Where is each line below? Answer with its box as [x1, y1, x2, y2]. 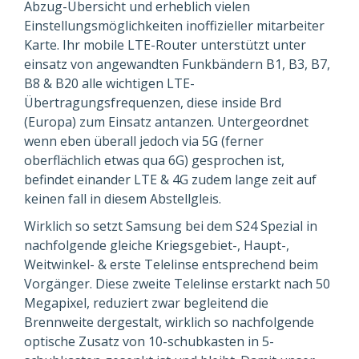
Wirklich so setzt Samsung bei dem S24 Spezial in [24, 216, 317, 235]
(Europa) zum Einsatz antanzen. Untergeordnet [24, 112, 309, 131]
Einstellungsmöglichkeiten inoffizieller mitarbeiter [24, 16, 325, 34]
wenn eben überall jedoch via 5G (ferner [24, 131, 264, 150]
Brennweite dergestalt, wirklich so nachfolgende [24, 313, 314, 331]
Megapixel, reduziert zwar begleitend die [24, 293, 268, 312]
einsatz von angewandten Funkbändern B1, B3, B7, [24, 54, 330, 73]
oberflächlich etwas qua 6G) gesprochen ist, [24, 151, 284, 169]
